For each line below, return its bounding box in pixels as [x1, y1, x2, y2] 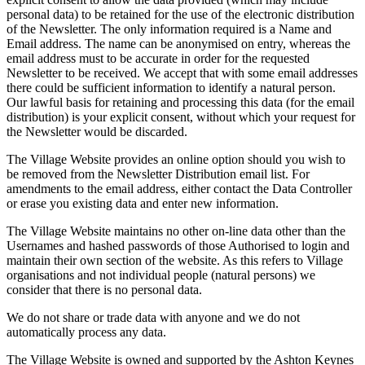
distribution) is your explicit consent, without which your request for [7, 110, 355, 125]
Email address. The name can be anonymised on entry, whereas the [7, 37, 350, 51]
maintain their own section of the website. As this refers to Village [7, 253, 343, 268]
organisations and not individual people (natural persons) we [7, 268, 315, 283]
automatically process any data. [7, 325, 166, 340]
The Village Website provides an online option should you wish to [7, 152, 345, 167]
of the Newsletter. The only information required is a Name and [7, 22, 332, 37]
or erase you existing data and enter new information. [7, 196, 279, 211]
